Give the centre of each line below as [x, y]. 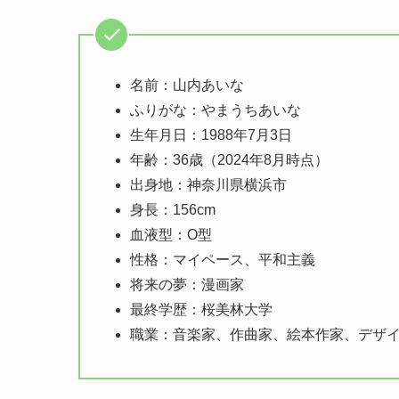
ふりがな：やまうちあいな [216, 110]
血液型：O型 [171, 234]
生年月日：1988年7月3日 [211, 134]
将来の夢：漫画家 [187, 284]
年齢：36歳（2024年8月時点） [229, 159]
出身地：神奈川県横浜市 [208, 184]
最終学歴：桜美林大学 [201, 309]
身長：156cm [173, 209]
